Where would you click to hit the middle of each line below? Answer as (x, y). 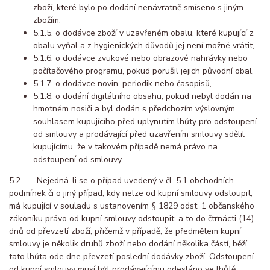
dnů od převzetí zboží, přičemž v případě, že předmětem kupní (125, 231)
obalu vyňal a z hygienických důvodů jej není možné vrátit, (144, 46)
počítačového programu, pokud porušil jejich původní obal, (143, 71)
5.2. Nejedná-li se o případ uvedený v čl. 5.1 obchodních (121, 181)
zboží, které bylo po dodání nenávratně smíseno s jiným (138, 8)
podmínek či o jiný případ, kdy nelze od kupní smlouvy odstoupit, (131, 193)
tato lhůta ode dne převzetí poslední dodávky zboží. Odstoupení (131, 257)
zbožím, (47, 20)
